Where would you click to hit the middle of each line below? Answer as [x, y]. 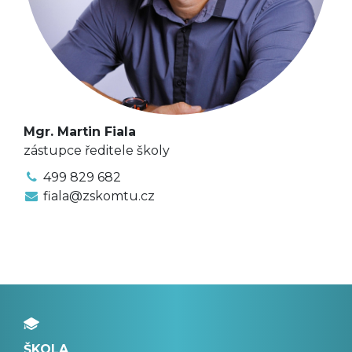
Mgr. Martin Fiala [80, 132]
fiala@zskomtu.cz [99, 196]
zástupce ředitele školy [97, 151]
